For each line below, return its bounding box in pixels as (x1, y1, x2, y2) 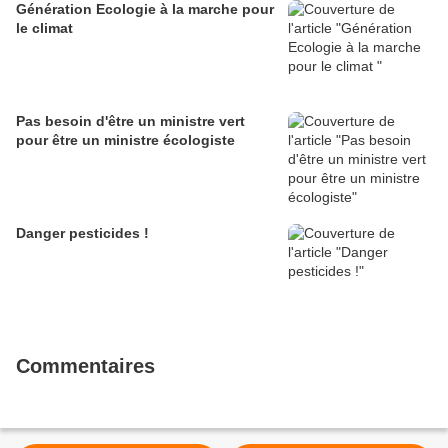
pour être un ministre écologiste (16, 132, 235, 149)
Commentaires (16, 355, 155, 378)
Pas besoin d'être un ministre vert (16, 113, 245, 130)
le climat (16, 20, 73, 37)
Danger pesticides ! (16, 225, 149, 242)
